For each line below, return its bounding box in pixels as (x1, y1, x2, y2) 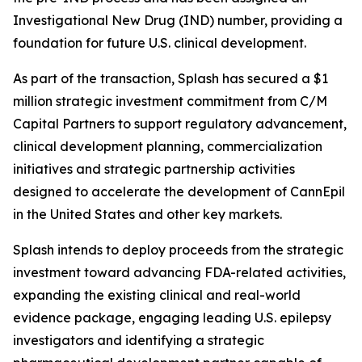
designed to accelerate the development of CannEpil (13, 183, 345, 200)
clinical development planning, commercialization (13, 138, 322, 154)
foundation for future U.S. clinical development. (13, 35, 306, 51)
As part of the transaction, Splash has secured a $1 (13, 70, 328, 86)
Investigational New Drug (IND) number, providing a (13, 12, 343, 28)
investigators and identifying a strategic (13, 332, 264, 348)
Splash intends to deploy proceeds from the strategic (13, 242, 343, 258)
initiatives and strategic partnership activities (13, 161, 295, 177)
